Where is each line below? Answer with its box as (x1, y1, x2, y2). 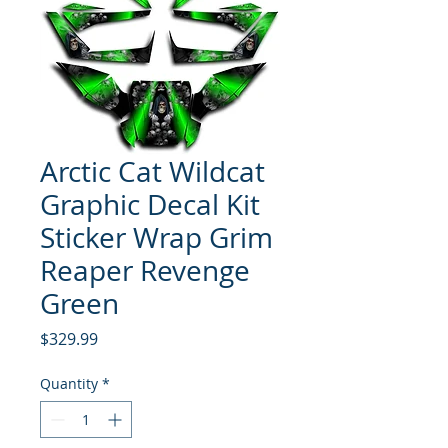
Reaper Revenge (40, 251, 250, 289)
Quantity (40, 373, 98, 393)
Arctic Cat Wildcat (40, 152, 265, 190)
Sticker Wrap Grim (40, 218, 273, 256)
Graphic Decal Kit (40, 185, 260, 223)
